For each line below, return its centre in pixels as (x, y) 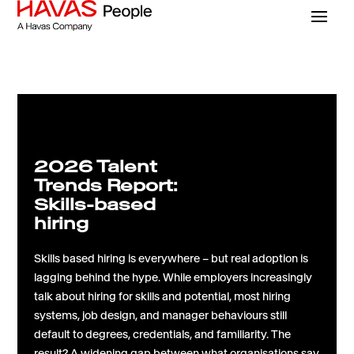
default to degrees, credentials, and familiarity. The (162, 334)
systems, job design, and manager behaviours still (160, 315)
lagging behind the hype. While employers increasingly (173, 277)
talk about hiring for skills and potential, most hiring (162, 296)
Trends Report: (105, 185)
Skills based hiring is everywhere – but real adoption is (171, 258)
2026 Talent (95, 166)
